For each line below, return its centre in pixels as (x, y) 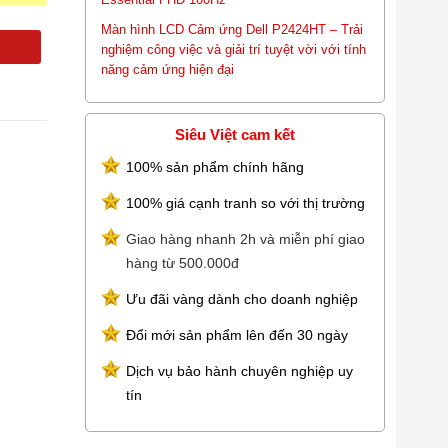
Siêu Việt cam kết (235, 134)
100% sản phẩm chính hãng (215, 167)
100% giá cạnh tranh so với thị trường (245, 203)
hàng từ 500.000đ (182, 263)
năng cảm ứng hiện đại (167, 69)
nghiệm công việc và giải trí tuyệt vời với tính (233, 49)
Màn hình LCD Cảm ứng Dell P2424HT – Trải (232, 29)
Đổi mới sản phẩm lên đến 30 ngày (237, 335)
